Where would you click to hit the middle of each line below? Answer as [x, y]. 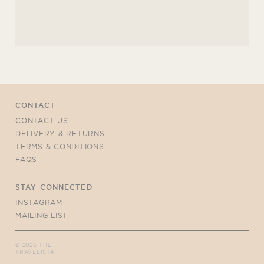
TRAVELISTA [35, 252]
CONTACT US [42, 120]
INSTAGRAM [39, 202]
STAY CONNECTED [54, 187]
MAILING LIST [42, 215]
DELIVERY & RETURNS [60, 133]
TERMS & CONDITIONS [60, 146]
